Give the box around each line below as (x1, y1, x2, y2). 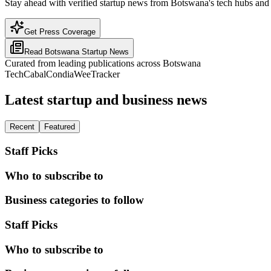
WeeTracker (74, 69, 120, 80)
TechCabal (5, 69, 46, 80)
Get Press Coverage (24, 27, 96, 37)
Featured (44, 122, 75, 132)
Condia (46, 69, 74, 80)
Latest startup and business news (5, 92, 207, 108)
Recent (10, 122, 34, 132)
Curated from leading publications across (5, 58, 163, 69)
